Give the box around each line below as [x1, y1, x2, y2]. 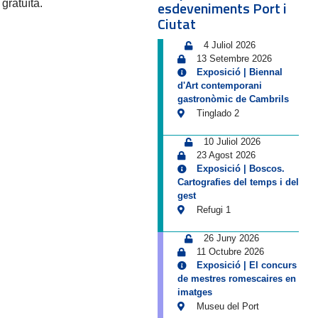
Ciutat [157, 13, 196, 35]
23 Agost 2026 [196, 150, 256, 160]
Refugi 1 [193, 204, 231, 215]
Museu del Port [193, 301, 259, 312]
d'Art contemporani [177, 80, 262, 91]
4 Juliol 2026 [203, 40, 256, 50]
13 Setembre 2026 [196, 53, 272, 64]
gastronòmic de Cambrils [177, 94, 289, 104]
